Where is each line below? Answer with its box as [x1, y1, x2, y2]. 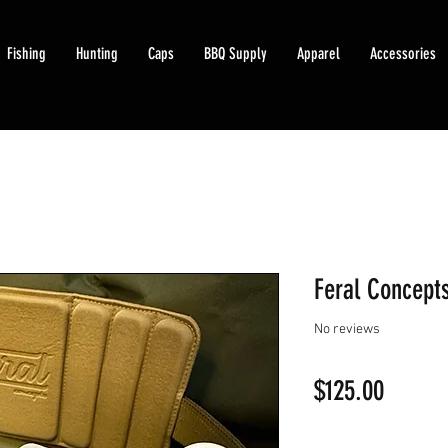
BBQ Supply [203, 44, 267, 63]
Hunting [75, 44, 118, 63]
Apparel [296, 44, 340, 63]
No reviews [314, 321, 380, 339]
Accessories [369, 44, 436, 63]
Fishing [6, 44, 46, 63]
